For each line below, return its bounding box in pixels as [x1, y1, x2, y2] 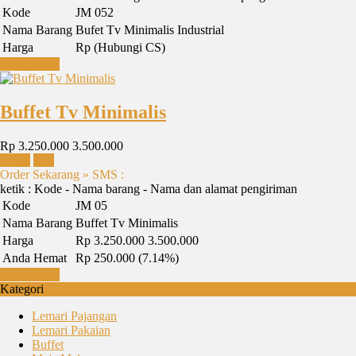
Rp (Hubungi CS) [75, 40, 165, 54]
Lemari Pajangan [32, 308, 117, 323]
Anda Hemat [2, 250, 67, 265]
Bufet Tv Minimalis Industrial [75, 22, 224, 37]
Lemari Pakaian [32, 323, 110, 337]
